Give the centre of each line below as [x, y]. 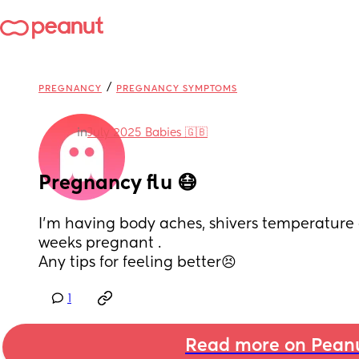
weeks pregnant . [102, 244]
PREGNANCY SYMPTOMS [177, 89]
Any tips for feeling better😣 [137, 263]
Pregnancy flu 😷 [118, 184]
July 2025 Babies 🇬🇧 [147, 133]
